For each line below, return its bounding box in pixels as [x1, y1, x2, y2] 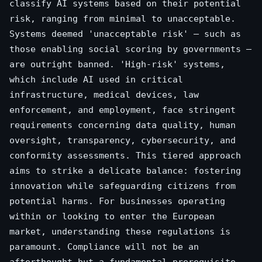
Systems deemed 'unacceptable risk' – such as [9, 28, 241, 39]
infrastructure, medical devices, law [9, 89, 199, 100]
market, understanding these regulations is [9, 226, 230, 237]
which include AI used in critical [9, 74, 183, 85]
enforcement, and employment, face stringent [9, 104, 236, 115]
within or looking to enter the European [9, 211, 215, 222]
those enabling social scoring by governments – [9, 43, 251, 54]
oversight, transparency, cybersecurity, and [9, 135, 236, 146]
